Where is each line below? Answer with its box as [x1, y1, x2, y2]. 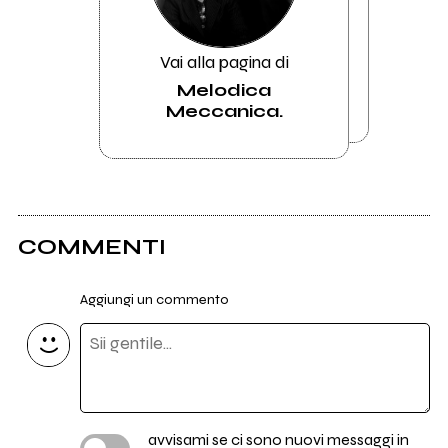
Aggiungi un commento [79, 291, 229, 309]
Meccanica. [165, 99, 283, 122]
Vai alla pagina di [159, 51, 289, 74]
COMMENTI [17, 233, 166, 260]
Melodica [177, 78, 271, 101]
